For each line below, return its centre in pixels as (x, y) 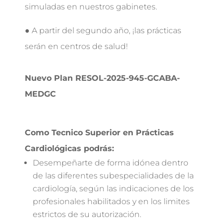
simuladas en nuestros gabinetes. (91, 7)
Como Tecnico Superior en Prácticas (99, 133)
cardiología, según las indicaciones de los (113, 189)
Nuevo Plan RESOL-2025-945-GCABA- (102, 78)
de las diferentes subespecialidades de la (113, 176)
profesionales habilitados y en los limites (111, 201)
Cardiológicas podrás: (69, 148)
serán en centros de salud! (76, 46)
